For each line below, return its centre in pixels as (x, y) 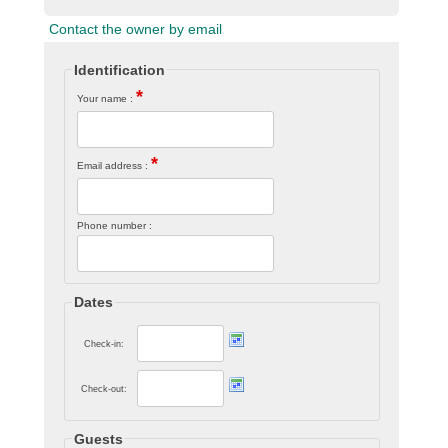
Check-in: (103, 343)
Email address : (113, 166)
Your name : (106, 99)
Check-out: (103, 388)
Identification (119, 69)
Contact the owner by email (135, 28)
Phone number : (114, 226)
